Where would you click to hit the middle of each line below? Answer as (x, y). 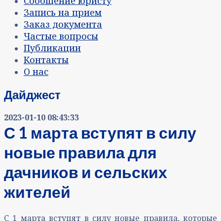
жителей (37, 192)
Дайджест (32, 95)
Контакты (46, 60)
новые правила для (80, 152)
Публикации (52, 48)
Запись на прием (63, 13)
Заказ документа (63, 24)
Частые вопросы (61, 36)
